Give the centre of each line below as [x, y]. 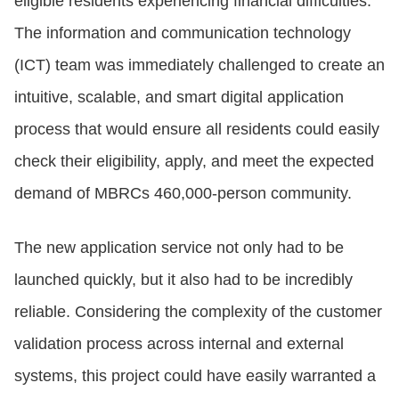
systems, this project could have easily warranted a [195, 376]
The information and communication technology [183, 33]
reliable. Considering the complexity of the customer [198, 312]
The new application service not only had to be [179, 248]
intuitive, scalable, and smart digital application [179, 98]
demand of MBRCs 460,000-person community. [183, 194]
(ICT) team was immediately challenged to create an [199, 65]
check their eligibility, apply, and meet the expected [194, 162]
